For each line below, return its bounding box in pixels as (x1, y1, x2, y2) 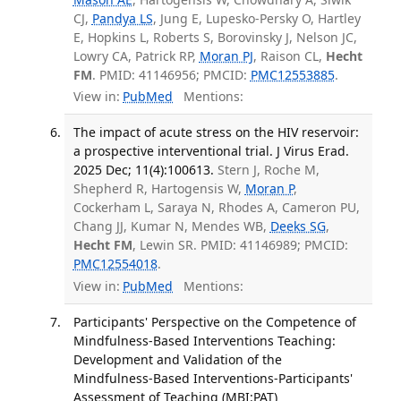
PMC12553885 (250, 65, 335, 83)
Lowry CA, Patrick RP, (73, 47, 200, 64)
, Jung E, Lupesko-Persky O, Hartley (152, 9, 361, 27)
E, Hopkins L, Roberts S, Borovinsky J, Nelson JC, (73, 28, 357, 46)
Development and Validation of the (73, 350, 282, 368)
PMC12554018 (73, 255, 158, 273)
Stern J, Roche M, (217, 161, 320, 179)
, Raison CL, (252, 47, 326, 64)
